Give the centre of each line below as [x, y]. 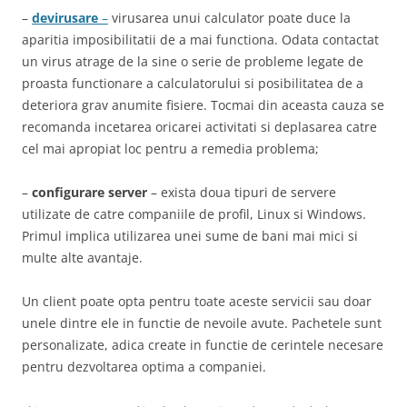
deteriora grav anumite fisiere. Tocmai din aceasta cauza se [203, 105]
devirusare [65, 18]
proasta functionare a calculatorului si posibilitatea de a [193, 84]
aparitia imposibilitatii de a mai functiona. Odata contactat [200, 40]
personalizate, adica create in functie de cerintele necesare [203, 345]
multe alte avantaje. [82, 258]
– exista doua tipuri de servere [242, 193]
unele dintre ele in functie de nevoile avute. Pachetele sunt [202, 323]
